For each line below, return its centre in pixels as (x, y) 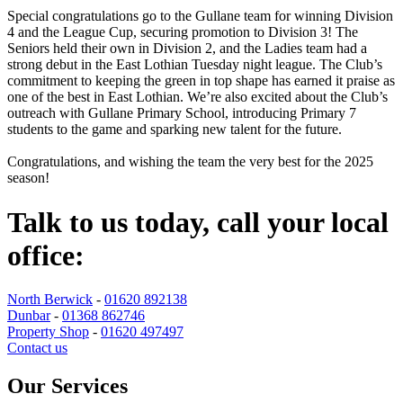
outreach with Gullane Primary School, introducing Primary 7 (182, 113)
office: (46, 255)
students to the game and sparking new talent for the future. (175, 130)
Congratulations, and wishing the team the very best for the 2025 (190, 162)
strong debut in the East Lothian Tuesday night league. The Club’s (195, 65)
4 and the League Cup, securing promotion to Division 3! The (183, 32)
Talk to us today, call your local (198, 222)
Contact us (37, 348)
